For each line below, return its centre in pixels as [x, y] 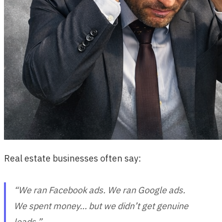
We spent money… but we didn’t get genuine [101, 206]
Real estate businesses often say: [73, 159]
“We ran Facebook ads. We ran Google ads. [100, 190]
